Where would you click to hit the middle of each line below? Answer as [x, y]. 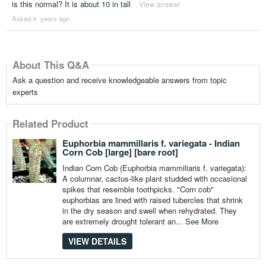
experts [25, 91]
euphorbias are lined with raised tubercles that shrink [152, 199]
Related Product [50, 123]
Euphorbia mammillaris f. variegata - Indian [151, 143]
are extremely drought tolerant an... [123, 221]
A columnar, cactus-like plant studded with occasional [154, 178]
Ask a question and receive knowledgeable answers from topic [119, 80]
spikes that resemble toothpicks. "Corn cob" [138, 189]
